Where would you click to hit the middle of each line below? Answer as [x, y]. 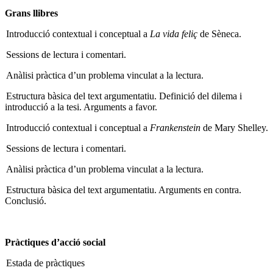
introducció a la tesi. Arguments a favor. [81, 107]
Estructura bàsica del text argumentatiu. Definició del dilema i [124, 96]
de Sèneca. [221, 34]
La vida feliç [175, 34]
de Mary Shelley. [236, 127]
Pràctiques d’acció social [55, 242]
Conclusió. [26, 200]
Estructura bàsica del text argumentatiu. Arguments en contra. [124, 190]
